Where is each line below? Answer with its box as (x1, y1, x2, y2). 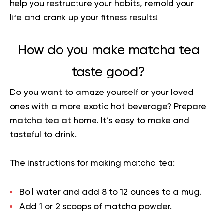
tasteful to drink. (10, 130, 79, 139)
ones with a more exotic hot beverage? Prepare (10, 102, 206, 111)
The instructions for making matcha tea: (10, 159, 177, 168)
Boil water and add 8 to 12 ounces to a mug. (19, 188, 201, 197)
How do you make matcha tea (17, 44, 200, 58)
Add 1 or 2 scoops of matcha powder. (19, 202, 172, 212)
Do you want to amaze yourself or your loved (10, 88, 194, 97)
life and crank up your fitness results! (10, 14, 158, 23)
